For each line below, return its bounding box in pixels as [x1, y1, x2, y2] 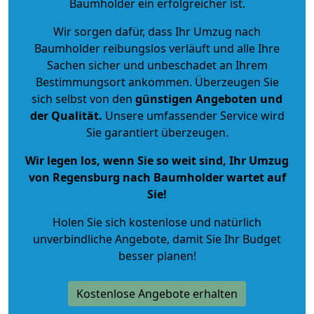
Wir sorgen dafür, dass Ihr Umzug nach [53, 23, 261, 39]
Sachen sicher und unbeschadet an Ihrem [46, 57, 268, 73]
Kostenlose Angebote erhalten [76, 285, 238, 301]
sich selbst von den [32, 90, 132, 107]
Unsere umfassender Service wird [102, 107, 285, 123]
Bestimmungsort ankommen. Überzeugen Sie [35, 74, 279, 90]
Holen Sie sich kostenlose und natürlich [53, 214, 261, 230]
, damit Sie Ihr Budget [167, 231, 281, 247]
